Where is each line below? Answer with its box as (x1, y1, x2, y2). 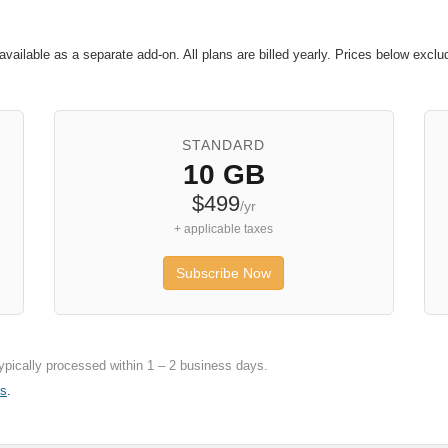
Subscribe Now (176, 265, 272, 281)
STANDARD (182, 137, 266, 153)
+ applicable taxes (174, 222, 274, 236)
